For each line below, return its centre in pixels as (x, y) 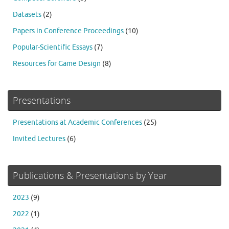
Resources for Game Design (57, 64)
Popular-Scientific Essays (53, 47)
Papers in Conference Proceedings (68, 31)
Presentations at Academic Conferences (77, 122)
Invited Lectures (39, 139)
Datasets (27, 15)
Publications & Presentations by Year (90, 175)
